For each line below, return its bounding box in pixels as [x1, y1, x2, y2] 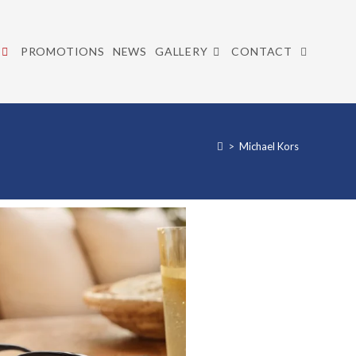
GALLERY [154, 44, 208, 58]
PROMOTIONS [20, 44, 105, 58]
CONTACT [231, 44, 292, 58]
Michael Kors [239, 139, 299, 153]
